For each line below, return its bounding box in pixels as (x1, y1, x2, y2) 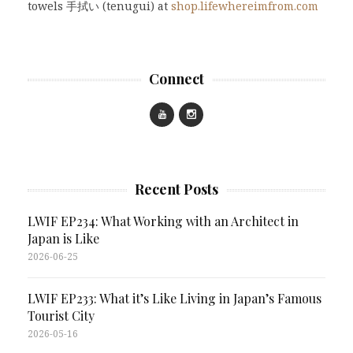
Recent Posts (135, 180, 218, 199)
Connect (149, 69, 204, 89)
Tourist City (28, 307, 95, 325)
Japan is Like (28, 230, 99, 247)
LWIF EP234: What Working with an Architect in (28, 213, 299, 230)
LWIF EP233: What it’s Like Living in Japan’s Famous (28, 290, 321, 307)
